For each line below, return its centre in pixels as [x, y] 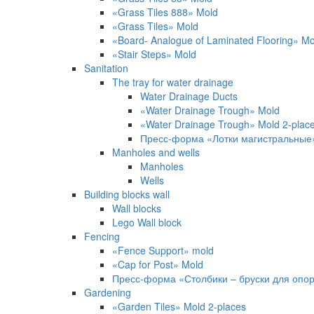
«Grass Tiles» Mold [155, 26]
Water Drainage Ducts [189, 96]
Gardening [108, 293]
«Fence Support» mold [163, 251]
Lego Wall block [147, 223]
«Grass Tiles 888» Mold [165, 12]
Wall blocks [137, 209]
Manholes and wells [156, 152]
